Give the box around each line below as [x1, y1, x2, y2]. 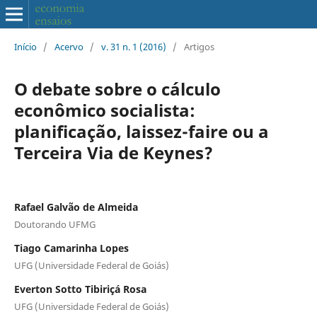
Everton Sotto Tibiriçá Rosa [13, 282, 146, 296]
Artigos [183, 40, 214, 53]
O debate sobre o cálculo [13, 76, 221, 100]
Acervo [54, 40, 83, 53]
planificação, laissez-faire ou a [13, 119, 269, 143]
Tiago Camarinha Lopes [13, 241, 129, 255]
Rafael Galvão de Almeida [13, 200, 138, 214]
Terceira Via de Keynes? [13, 140, 213, 164]
